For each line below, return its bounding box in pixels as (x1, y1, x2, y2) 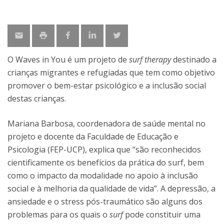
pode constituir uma (123, 209, 200, 220)
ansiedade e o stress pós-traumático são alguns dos (7, 196, 202, 207)
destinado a (171, 54, 216, 65)
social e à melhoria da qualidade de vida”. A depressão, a (7, 183, 215, 194)
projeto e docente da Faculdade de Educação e (7, 131, 178, 142)
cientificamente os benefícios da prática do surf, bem (7, 157, 204, 168)
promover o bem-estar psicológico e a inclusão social (7, 80, 206, 91)
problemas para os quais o (7, 209, 109, 220)
